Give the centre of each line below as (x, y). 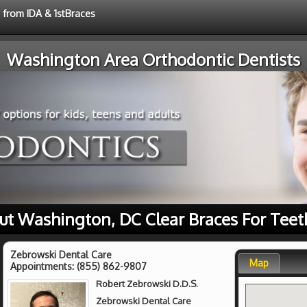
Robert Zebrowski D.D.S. (147, 283)
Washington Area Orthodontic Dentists (153, 59)
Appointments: (44, 266)
